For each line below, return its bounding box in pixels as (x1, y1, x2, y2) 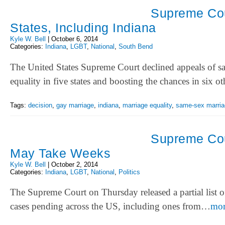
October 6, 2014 (51, 35, 98, 43)
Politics (119, 168, 140, 176)
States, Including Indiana (10, 21, 156, 35)
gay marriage (56, 101, 94, 109)
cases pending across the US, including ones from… (10, 201, 210, 212)
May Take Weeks (10, 146, 110, 160)
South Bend (119, 43, 153, 51)
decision (28, 101, 52, 109)
